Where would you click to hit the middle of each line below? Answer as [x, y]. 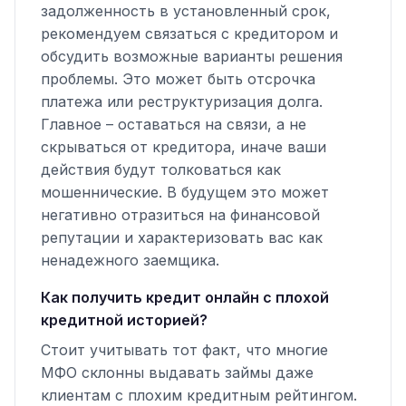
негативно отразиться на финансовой [180, 215]
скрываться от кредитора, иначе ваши [184, 147]
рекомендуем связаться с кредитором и [189, 34]
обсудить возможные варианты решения [192, 57]
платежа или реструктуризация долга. [182, 102]
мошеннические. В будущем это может [185, 193]
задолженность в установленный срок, [186, 11]
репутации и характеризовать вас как [182, 238]
